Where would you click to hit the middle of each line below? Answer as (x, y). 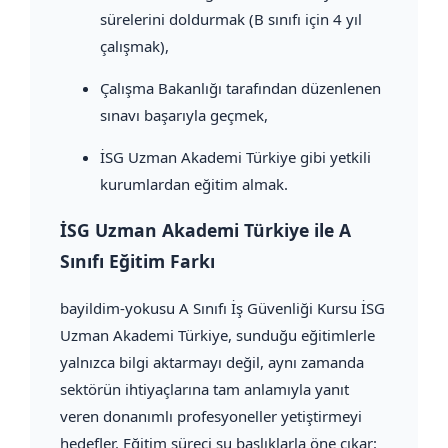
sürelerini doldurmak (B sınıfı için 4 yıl (231, 18)
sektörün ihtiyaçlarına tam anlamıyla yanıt (204, 388)
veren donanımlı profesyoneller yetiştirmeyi (211, 415)
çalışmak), (134, 45)
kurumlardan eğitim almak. (194, 183)
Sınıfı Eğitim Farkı (137, 261)
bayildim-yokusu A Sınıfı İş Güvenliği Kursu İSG (222, 307)
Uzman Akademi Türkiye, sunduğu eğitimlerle (217, 334)
